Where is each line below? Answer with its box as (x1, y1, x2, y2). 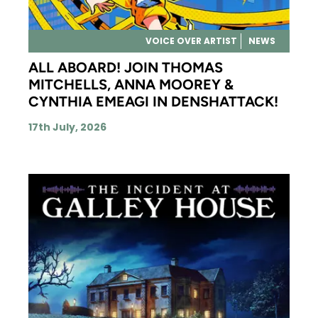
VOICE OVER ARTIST (145, 34, 237, 47)
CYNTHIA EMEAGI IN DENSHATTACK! (28, 92, 278, 110)
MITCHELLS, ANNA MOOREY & (28, 75, 234, 93)
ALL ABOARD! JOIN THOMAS (28, 58, 223, 76)
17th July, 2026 (28, 119, 106, 134)
